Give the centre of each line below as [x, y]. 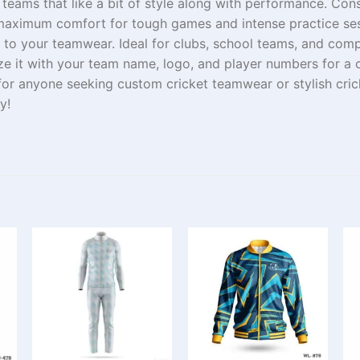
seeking [90, 83]
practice [316, 23]
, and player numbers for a [273, 63]
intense [264, 23]
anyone [41, 83]
